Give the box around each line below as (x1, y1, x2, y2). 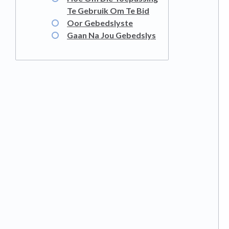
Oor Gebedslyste (67, 18, 133, 28)
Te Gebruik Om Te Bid (67, 6, 149, 15)
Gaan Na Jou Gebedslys (67, 30, 156, 40)
